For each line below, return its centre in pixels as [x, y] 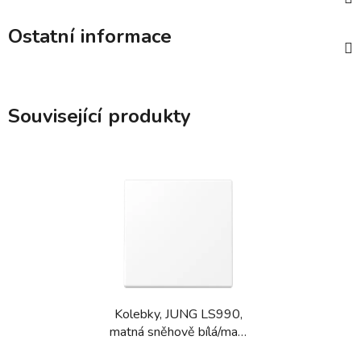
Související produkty [100, 116]
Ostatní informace [90, 37]
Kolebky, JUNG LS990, [178, 314]
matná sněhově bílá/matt [178, 332]
